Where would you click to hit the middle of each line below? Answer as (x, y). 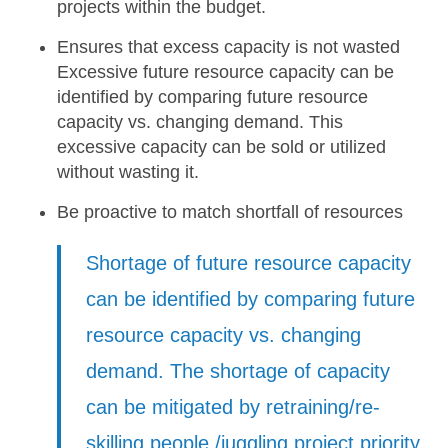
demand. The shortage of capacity (238, 371)
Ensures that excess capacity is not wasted (229, 47)
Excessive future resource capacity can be (226, 72)
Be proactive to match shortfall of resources (230, 212)
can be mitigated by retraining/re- (233, 407)
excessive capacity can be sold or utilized (222, 147)
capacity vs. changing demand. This (200, 122)
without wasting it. (128, 172)
